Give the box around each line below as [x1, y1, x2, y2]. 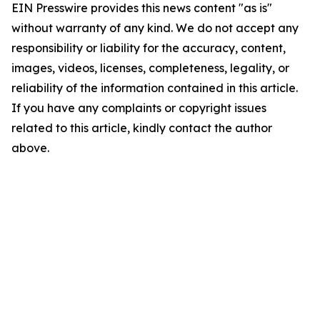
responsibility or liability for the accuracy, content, [11, 41, 286, 56]
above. [11, 141, 49, 156]
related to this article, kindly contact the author [11, 121, 272, 136]
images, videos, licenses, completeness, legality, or [11, 61, 289, 76]
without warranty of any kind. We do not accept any [11, 21, 299, 36]
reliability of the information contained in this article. [11, 81, 298, 96]
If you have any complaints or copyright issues [11, 101, 266, 116]
